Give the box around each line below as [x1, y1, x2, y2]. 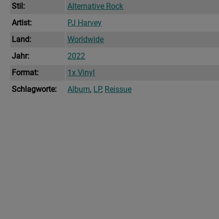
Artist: [12, 18, 32, 28]
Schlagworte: [12, 85, 57, 94]
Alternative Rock [67, 1, 124, 11]
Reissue [105, 85, 132, 94]
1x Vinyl [67, 68, 95, 78]
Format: [12, 68, 39, 78]
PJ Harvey [67, 18, 102, 28]
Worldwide [67, 35, 104, 44]
